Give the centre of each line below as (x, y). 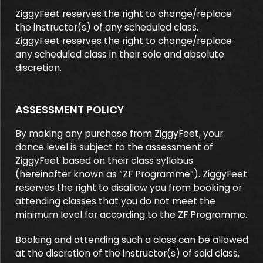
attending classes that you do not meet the (115, 201)
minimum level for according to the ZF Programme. (131, 215)
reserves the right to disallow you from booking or (129, 188)
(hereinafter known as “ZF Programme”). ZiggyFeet (131, 174)
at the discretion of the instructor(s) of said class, (127, 253)
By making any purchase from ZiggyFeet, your (119, 134)
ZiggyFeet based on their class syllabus (104, 161)
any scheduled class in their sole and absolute (120, 54)
